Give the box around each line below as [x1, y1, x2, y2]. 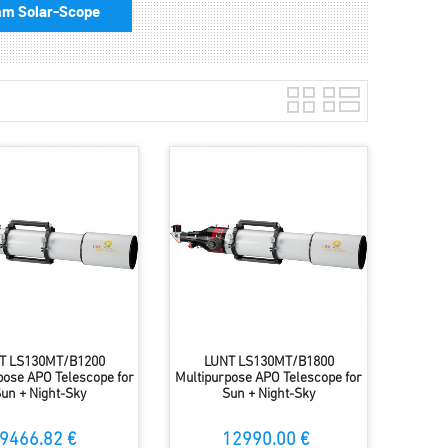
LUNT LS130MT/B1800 [203, 355, 334, 371]
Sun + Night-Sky [221, 387, 316, 403]
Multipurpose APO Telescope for [175, 371, 363, 387]
